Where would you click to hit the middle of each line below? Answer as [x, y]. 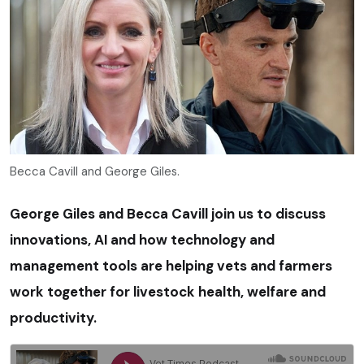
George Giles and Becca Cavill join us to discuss [168, 213]
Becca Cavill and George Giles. [95, 171]
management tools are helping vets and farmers [171, 265]
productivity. [53, 317]
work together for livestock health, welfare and [168, 291]
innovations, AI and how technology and [142, 239]
